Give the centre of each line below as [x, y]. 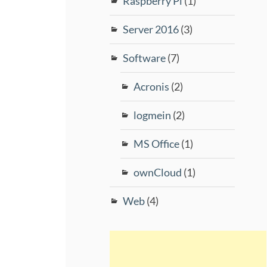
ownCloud [158, 172]
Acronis [152, 86]
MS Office [157, 143]
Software [145, 58]
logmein [153, 115]
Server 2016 [151, 29]
